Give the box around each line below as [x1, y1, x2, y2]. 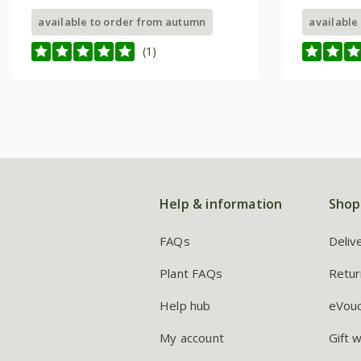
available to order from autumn [38, 14, 206, 29]
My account [160, 329, 224, 346]
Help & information [160, 194, 283, 213]
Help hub [160, 297, 211, 313]
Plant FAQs [160, 264, 222, 281]
